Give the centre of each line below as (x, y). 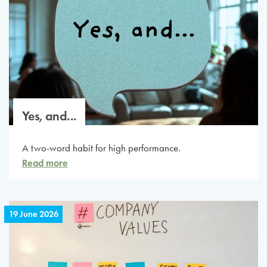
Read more (45, 162)
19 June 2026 (33, 214)
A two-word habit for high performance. (101, 148)
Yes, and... (49, 116)
